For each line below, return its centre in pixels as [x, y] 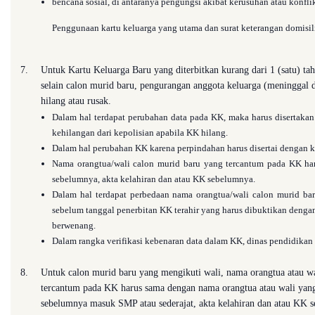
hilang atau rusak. [76, 101]
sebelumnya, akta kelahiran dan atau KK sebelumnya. [154, 179]
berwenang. [75, 225]
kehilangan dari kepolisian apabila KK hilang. [140, 133]
